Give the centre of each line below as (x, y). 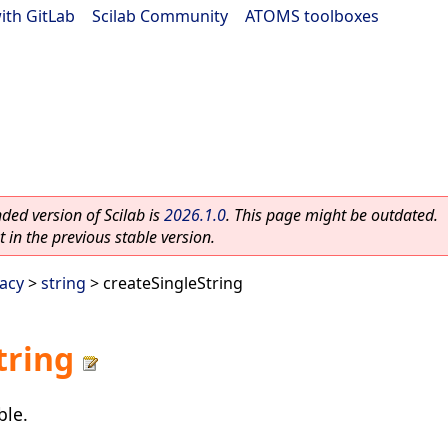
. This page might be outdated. (332, 215)
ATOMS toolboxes (312, 16)
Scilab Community (160, 16)
